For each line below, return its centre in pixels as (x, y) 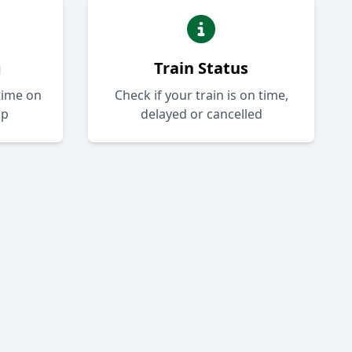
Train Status (201, 68)
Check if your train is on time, (201, 95)
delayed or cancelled (201, 114)
